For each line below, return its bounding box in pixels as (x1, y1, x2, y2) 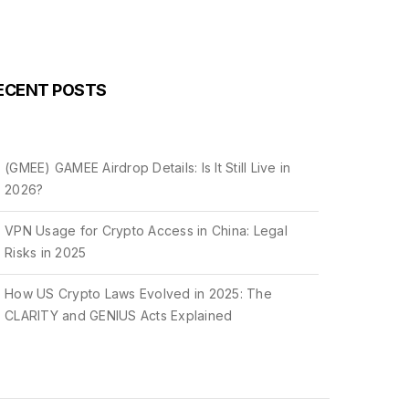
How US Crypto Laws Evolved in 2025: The (5, 286, 272, 301)
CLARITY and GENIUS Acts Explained (5, 308, 233, 323)
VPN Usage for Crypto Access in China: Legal (5, 223, 288, 238)
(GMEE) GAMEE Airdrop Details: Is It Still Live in (5, 160, 291, 175)
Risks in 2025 (5, 245, 87, 260)
